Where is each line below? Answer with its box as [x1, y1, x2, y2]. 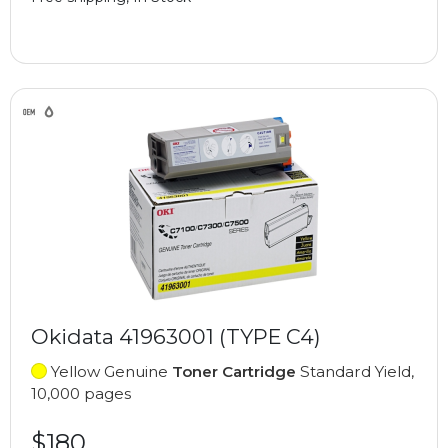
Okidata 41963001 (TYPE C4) [31, 323, 321, 349]
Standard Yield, [296, 361, 414, 381]
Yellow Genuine [47, 361, 172, 381]
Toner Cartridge [172, 361, 296, 381]
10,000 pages [31, 383, 131, 403]
